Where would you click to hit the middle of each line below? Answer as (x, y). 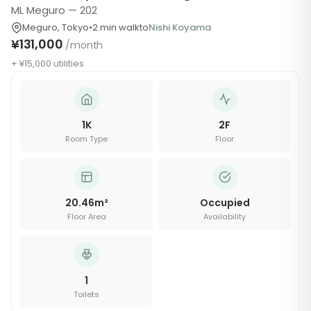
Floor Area (86, 217)
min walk (120, 27)
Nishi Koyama (180, 27)
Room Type (86, 139)
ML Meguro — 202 (54, 10)
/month (84, 45)
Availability (225, 217)
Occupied (225, 203)
